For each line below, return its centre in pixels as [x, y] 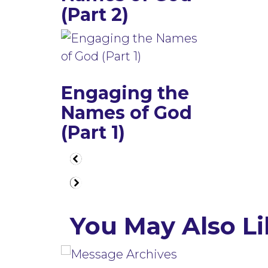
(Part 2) [95, 15]
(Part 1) [93, 133]
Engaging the [125, 93]
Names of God [127, 113]
